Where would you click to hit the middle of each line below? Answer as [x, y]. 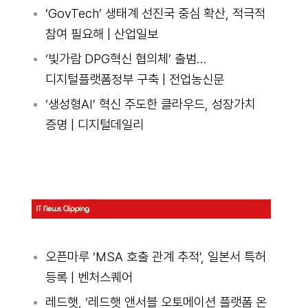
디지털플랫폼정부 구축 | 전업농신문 [134, 79]
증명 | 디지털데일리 [94, 124]
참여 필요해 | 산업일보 [101, 34]
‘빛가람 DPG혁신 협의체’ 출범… [125, 58]
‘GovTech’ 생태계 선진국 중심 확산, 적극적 [155, 13]
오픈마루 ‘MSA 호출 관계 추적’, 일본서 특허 [155, 256]
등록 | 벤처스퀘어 [89, 277]
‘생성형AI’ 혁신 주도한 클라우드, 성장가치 [150, 104]
